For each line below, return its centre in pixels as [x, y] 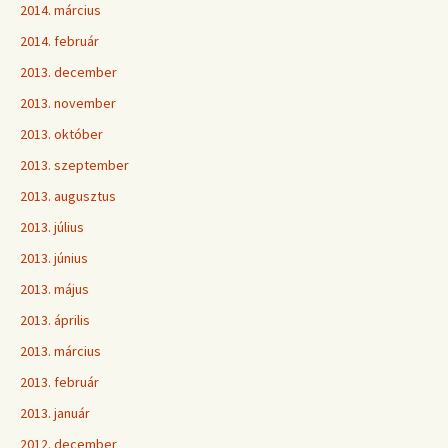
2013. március [60, 351]
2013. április [55, 320]
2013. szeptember [74, 165]
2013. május [54, 289]
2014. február [59, 41]
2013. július [52, 227]
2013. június [54, 258]
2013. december [68, 72]
